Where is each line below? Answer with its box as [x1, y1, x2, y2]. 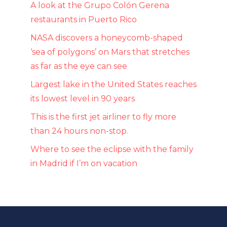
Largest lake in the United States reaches [30, 79, 197, 89]
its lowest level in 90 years [30, 93, 135, 103]
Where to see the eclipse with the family [30, 144, 194, 154]
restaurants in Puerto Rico [30, 14, 137, 24]
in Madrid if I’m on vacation [30, 158, 137, 168]
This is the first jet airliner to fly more [30, 111, 176, 122]
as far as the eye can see [30, 61, 127, 71]
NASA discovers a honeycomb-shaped [30, 32, 183, 43]
